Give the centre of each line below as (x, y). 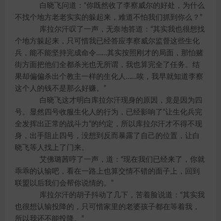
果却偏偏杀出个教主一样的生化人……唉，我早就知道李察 (109, 77)
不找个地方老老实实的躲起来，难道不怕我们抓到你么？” (109, 18)
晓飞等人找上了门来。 (52, 148)
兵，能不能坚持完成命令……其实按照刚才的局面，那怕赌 (109, 53)
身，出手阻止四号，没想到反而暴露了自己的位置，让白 (107, 136)
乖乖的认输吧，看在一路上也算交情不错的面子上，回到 (107, 171)
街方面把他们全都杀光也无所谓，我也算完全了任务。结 (107, 65)
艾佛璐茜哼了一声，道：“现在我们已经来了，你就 (115, 160)
